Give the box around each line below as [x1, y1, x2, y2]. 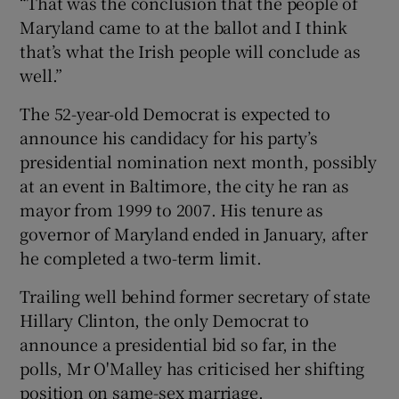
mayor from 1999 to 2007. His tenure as [20, 197, 323, 221]
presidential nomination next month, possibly [20, 149, 377, 173]
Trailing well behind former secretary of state [20, 283, 371, 307]
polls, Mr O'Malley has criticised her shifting [20, 355, 365, 379]
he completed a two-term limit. [20, 245, 262, 269]
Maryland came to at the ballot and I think [20, 14, 348, 38]
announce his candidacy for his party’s [20, 125, 318, 149]
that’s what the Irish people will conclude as [20, 38, 361, 62]
